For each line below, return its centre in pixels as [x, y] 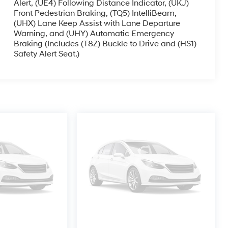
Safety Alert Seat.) [46, 54]
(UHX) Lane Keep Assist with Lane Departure [97, 23]
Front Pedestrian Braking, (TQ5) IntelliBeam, [95, 13]
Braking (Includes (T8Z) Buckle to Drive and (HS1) [105, 44]
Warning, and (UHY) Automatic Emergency [94, 34]
